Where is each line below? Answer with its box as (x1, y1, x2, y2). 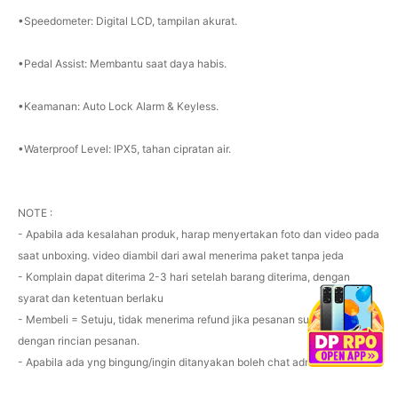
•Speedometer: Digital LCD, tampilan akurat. (17, 14, 237, 28)
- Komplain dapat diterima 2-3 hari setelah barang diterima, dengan (17, 270, 350, 284)
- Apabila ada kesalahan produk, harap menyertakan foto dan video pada (17, 227, 379, 242)
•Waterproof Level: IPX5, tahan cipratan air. (17, 142, 231, 156)
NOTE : (17, 206, 52, 220)
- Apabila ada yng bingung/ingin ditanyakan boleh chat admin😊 (17, 355, 334, 370)
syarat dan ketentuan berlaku (17, 291, 163, 306)
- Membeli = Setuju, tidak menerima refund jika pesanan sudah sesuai (17, 313, 362, 327)
